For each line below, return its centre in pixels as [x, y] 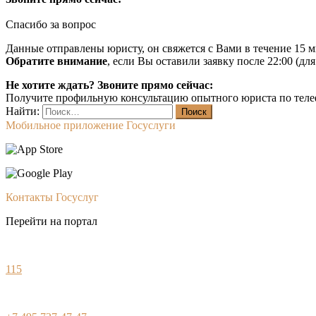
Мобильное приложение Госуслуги [91, 126]
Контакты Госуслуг [52, 197]
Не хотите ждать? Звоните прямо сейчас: [109, 85]
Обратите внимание [56, 61]
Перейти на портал [51, 221]
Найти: [23, 111]
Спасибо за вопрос [51, 25]
